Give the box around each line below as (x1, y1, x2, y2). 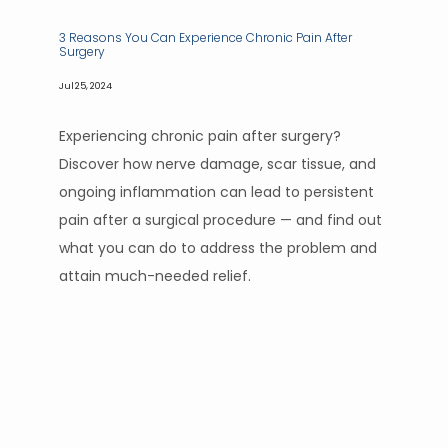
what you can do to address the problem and (59, 238, 377, 258)
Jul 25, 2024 (59, 79, 112, 92)
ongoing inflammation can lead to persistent (59, 182, 374, 202)
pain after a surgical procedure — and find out (59, 210, 382, 230)
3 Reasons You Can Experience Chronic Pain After (59, 29, 352, 46)
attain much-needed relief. (59, 266, 251, 286)
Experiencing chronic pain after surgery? (59, 126, 341, 146)
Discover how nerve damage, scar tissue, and (59, 154, 376, 174)
